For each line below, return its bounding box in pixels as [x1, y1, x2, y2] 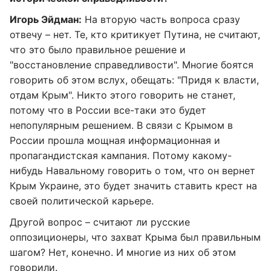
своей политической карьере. [10, 195, 154, 207]
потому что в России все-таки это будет [10, 104, 206, 116]
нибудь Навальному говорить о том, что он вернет [10, 165, 255, 177]
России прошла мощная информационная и [10, 134, 220, 146]
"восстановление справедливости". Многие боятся [10, 59, 253, 71]
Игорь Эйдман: [10, 13, 82, 25]
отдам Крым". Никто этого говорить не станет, [10, 89, 235, 101]
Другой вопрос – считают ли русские [10, 216, 190, 228]
